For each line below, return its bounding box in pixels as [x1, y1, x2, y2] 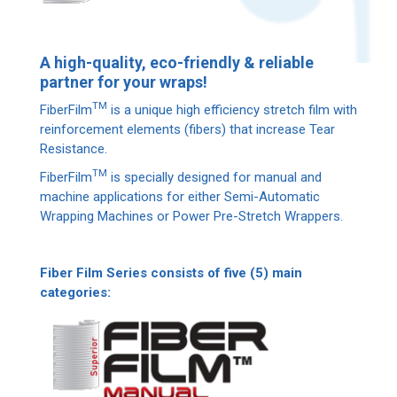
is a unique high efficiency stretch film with [107, 101, 357, 118]
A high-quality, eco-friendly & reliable [40, 52, 314, 72]
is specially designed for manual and [107, 168, 322, 185]
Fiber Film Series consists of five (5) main [40, 264, 302, 281]
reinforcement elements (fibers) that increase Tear [40, 121, 335, 137]
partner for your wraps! [40, 72, 207, 91]
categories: [40, 284, 111, 300]
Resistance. [40, 140, 107, 157]
